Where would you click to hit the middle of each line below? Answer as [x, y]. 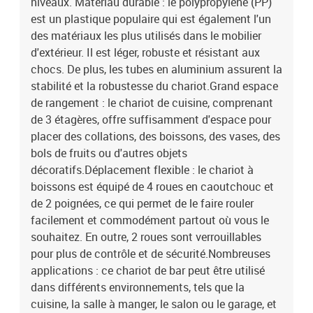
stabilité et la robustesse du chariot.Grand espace [154, 86]
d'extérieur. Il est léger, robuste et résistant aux [145, 52]
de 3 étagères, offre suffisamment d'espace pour [151, 119]
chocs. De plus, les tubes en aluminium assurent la [156, 69]
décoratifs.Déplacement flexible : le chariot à [142, 170]
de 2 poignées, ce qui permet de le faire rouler [142, 203]
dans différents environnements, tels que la [138, 287]
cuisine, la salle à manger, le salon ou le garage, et [154, 304]
